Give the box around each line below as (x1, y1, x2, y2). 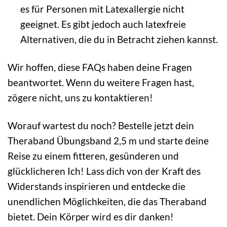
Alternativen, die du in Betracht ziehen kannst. (20, 33, 218, 46)
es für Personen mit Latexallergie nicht (20, 3, 184, 15)
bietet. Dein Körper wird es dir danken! (8, 211, 174, 223)
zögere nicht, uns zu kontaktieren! (8, 92, 153, 104)
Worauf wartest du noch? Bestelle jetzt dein (8, 120, 194, 132)
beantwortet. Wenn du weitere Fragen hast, (8, 77, 194, 89)
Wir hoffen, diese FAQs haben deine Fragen (8, 61, 192, 73)
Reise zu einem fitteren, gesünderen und (8, 150, 179, 162)
